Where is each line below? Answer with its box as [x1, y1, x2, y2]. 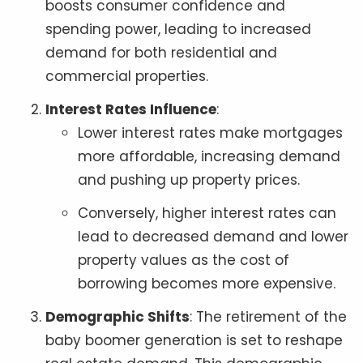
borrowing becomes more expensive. [78, 273, 335, 293]
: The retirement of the [190, 306, 347, 327]
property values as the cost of [78, 250, 289, 270]
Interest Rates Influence [45, 99, 216, 119]
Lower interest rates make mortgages [78, 122, 343, 143]
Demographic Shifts [45, 306, 190, 327]
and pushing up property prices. [78, 169, 300, 190]
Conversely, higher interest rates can [78, 203, 336, 223]
